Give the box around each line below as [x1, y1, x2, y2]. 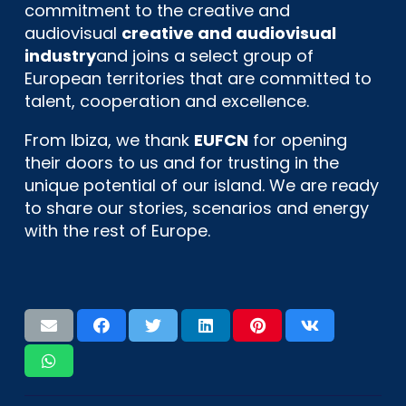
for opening [248, 128, 347, 151]
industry [24, 43, 96, 67]
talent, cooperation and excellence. [24, 89, 309, 112]
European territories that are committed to [24, 66, 372, 90]
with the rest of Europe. [24, 218, 210, 242]
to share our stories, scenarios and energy [24, 196, 369, 219]
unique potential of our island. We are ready [24, 173, 379, 197]
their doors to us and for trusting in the [24, 150, 339, 174]
